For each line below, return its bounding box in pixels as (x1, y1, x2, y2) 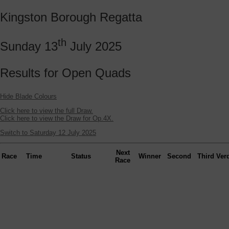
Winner (139, 152, 161, 160)
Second (167, 152, 191, 160)
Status (71, 152, 91, 160)
